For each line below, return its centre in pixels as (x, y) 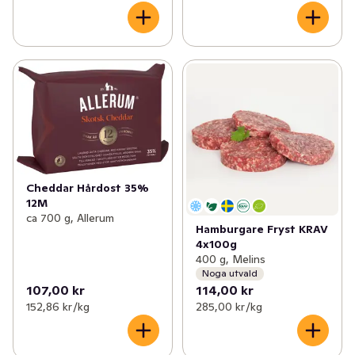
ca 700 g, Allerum (70, 218)
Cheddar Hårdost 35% (88, 187)
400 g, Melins (230, 259)
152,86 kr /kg (58, 306)
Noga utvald (229, 273)
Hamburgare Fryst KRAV (261, 229)
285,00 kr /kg (229, 306)
